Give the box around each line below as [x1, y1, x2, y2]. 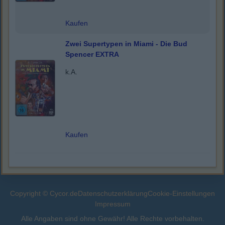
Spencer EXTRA [65, 50, 119, 59]
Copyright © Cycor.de [10, 189, 78, 198]
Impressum [94, 200, 131, 208]
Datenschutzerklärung [78, 189, 148, 198]
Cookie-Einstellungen [148, 189, 215, 198]
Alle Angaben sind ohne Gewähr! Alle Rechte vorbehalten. [21, 214, 204, 223]
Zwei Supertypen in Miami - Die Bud [65, 40, 187, 48]
